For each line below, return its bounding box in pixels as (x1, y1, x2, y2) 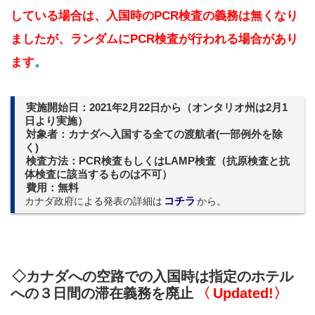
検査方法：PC (26, 155, 94, 167)
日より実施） (25, 115, 88, 127)
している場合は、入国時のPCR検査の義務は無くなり (11, 8, 298, 22)
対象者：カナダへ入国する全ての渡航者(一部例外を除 (26, 128, 283, 140)
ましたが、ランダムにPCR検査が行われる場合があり (11, 32, 298, 46)
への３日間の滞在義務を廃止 (11, 285, 193, 301)
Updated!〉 (213, 285, 288, 301)
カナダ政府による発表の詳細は (25, 195, 162, 207)
